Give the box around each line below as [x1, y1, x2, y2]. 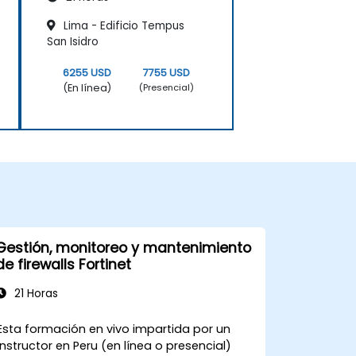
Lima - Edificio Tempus [60, 17, 184, 33]
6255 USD [62, 65, 111, 79]
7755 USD [143, 65, 191, 79]
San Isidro [47, 33, 99, 49]
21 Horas [10, 285, 58, 301]
